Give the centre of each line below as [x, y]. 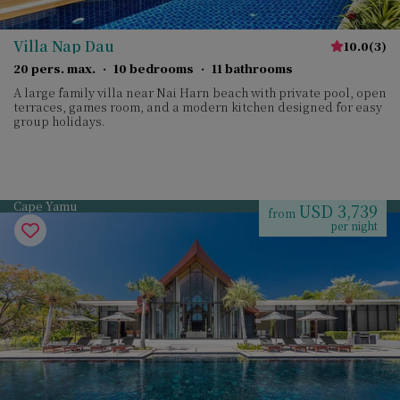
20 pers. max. [54, 68]
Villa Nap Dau [64, 46]
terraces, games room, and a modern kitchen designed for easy [198, 107]
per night [354, 225]
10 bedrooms [154, 68]
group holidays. [59, 121]
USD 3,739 [338, 211]
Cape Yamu [46, 206]
